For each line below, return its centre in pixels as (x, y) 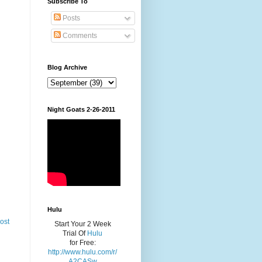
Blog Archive (67, 68)
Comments (79, 36)
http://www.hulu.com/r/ (82, 252)
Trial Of (75, 234)
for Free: (82, 243)
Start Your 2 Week (82, 224)
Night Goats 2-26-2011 (81, 110)
